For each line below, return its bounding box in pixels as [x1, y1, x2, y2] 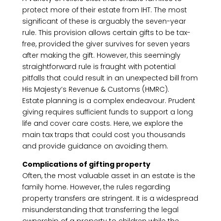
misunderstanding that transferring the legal [22, 205, 179, 215]
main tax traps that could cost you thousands [22, 130, 185, 140]
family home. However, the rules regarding [22, 182, 170, 192]
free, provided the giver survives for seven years [22, 39, 190, 49]
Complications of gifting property [22, 159, 150, 169]
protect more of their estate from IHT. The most [22, 5, 187, 15]
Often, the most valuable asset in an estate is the [22, 171, 195, 181]
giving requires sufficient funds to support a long [22, 107, 193, 117]
